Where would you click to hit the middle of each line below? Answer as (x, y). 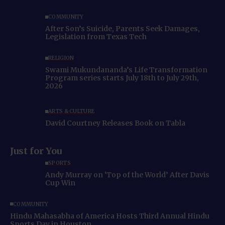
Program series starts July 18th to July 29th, (122, 78)
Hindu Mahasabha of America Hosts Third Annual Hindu (110, 216)
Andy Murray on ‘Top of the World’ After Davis (127, 175)
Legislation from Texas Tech (96, 37)
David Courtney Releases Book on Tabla (115, 123)
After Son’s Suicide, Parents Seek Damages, (123, 29)
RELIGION (61, 58)
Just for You (36, 151)
